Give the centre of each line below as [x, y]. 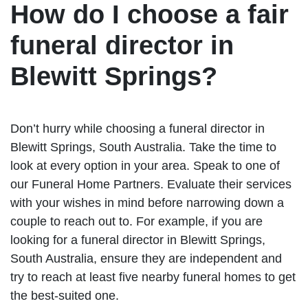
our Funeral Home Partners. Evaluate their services [151, 184]
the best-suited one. [65, 295]
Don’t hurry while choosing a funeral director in [137, 128]
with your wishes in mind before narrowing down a [147, 202]
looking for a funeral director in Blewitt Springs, [138, 240]
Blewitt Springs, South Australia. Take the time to [143, 147]
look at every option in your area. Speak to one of [145, 165]
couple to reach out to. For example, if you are [136, 221]
